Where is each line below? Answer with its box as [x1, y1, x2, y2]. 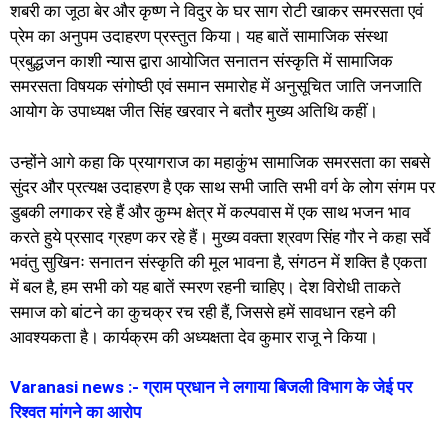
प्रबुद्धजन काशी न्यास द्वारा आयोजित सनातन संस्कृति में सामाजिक [10, 51, 393, 72]
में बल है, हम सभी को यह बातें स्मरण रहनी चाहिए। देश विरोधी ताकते [10, 276, 401, 297]
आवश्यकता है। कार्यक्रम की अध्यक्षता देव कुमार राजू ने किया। [10, 326, 378, 347]
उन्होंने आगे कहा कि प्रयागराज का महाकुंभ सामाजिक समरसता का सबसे [10, 151, 430, 172]
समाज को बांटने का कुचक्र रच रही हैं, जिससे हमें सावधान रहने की [10, 301, 396, 322]
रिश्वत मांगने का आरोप [10, 402, 141, 423]
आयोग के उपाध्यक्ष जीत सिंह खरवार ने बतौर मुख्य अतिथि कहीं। [10, 101, 378, 122]
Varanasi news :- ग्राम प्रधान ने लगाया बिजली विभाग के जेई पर [10, 377, 412, 398]
